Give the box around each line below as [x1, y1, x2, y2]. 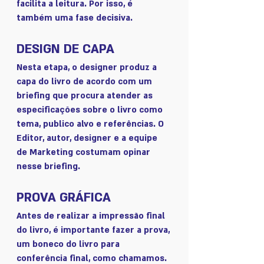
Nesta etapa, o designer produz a [16, 61, 159, 73]
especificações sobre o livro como [16, 104, 165, 115]
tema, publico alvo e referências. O [16, 118, 166, 130]
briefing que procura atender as [16, 90, 155, 101]
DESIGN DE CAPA [16, 40, 114, 58]
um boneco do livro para [16, 238, 122, 250]
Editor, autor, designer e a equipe [16, 132, 160, 144]
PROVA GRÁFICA [16, 189, 111, 206]
